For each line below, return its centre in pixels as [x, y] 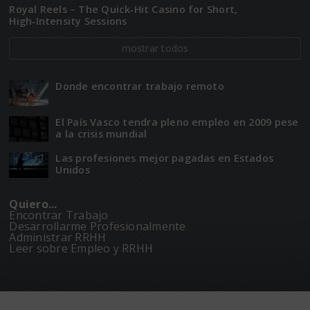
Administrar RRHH [58, 237]
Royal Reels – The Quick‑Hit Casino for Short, [124, 9]
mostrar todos [155, 48]
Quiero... [33, 204]
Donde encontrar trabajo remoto [140, 86]
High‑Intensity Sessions [68, 21]
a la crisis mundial [101, 134]
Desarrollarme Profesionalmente [98, 226]
